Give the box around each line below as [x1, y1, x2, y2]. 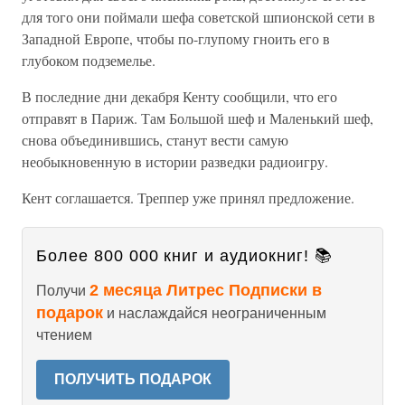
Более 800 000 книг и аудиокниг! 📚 [36, 247, 333, 265]
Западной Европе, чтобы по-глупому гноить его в [22, 29, 330, 48]
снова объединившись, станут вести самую [22, 130, 288, 149]
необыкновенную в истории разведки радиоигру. [22, 152, 328, 171]
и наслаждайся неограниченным [103, 306, 326, 321]
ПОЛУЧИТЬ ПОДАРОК [54, 372, 212, 387]
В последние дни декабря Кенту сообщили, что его [22, 87, 337, 106]
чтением [36, 327, 92, 343]
